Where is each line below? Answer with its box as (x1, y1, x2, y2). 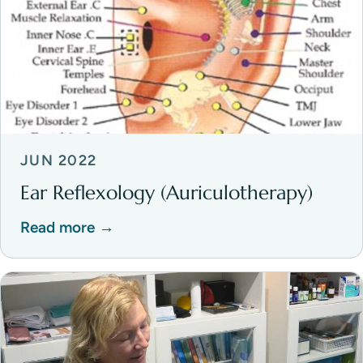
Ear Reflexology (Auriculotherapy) (20, 181, 313, 206)
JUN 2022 (20, 152, 97, 170)
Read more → (20, 218, 114, 237)
